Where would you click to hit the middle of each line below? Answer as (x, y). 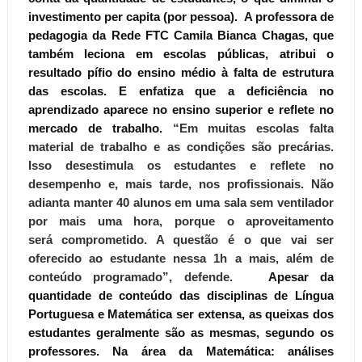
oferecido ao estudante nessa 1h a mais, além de (181, 258)
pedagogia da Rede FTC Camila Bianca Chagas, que (181, 35)
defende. (220, 276)
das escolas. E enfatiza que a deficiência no (181, 90)
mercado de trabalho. (100, 128)
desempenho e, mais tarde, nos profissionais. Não (181, 183)
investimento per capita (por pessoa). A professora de (181, 16)
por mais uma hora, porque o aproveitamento (181, 221)
